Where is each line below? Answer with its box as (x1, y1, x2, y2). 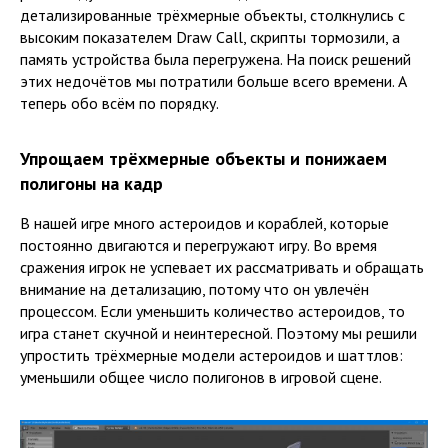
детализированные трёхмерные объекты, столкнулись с (20, 4, 405, 25)
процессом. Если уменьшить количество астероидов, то (20, 300, 405, 321)
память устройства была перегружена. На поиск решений (20, 48, 411, 69)
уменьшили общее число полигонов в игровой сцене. (20, 366, 382, 387)
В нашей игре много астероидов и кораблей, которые (20, 212, 389, 233)
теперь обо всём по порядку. (20, 92, 219, 113)
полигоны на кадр (20, 171, 163, 195)
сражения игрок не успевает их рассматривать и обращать (20, 256, 424, 277)
